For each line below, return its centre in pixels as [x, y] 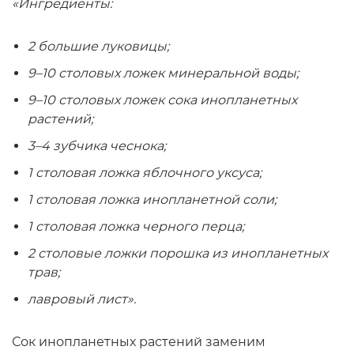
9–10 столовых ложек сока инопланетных [162, 100]
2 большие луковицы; [98, 46]
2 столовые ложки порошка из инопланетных [178, 253]
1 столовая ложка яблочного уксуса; [145, 173]
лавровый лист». [82, 299]
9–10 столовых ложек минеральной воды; [163, 73]
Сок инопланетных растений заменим [139, 342]
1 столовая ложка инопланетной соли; [152, 200]
